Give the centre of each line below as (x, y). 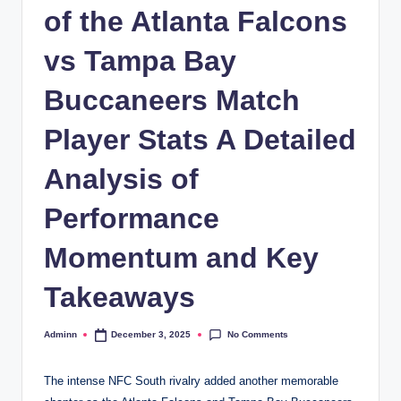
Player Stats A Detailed (200, 139)
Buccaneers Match (172, 100)
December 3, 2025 (151, 335)
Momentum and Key (181, 257)
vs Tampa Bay (140, 60)
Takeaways (119, 297)
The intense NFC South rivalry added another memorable (191, 380)
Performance (132, 218)
